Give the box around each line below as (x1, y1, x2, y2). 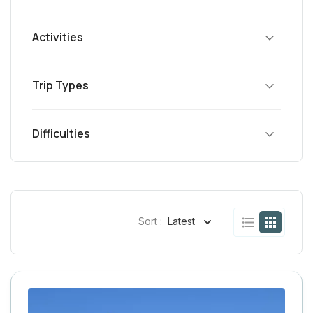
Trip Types (32, 77, 89, 93)
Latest (168, 214, 195, 227)
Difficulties (32, 125, 90, 141)
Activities (32, 29, 83, 45)
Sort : (138, 214, 162, 227)
